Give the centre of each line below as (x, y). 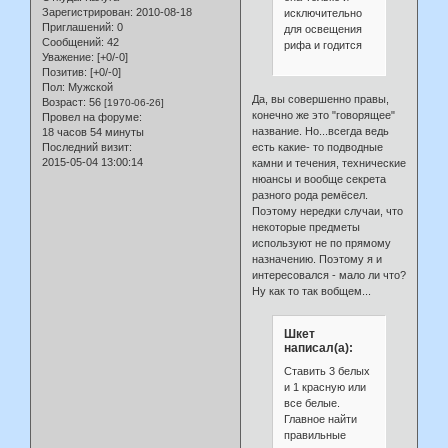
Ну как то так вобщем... (312, 291)
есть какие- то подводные (318, 147)
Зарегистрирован (86, 11)
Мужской (89, 86)
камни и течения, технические (329, 163)
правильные (314, 435)
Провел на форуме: (92, 116)
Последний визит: (87, 146)
